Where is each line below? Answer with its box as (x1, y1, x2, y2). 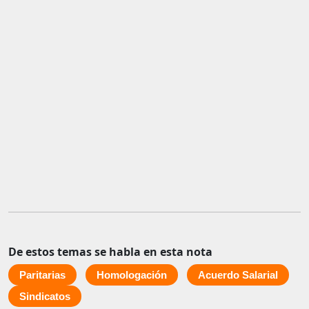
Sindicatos (19, 290, 70, 303)
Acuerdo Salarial (198, 269, 278, 281)
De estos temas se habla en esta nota (8, 244, 212, 260)
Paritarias (19, 269, 66, 281)
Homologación (97, 269, 167, 281)
